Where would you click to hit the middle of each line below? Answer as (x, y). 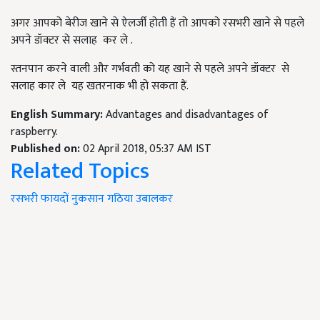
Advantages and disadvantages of (187, 115)
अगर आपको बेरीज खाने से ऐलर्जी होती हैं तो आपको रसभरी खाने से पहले (157, 23)
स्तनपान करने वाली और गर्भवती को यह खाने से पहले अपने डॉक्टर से (150, 69)
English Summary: (58, 115)
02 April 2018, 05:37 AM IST (147, 149)
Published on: (47, 149)
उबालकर (154, 199)
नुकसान (88, 199)
